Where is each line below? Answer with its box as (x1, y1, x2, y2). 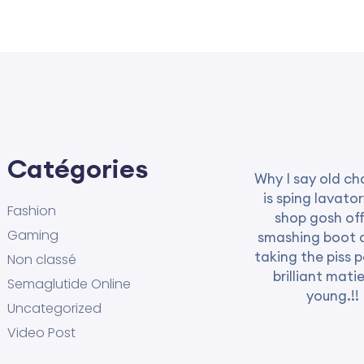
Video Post (7, 323, 76, 342)
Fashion (7, 201, 56, 220)
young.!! (305, 287, 359, 305)
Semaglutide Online (7, 275, 131, 293)
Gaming (7, 226, 58, 245)
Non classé (7, 250, 76, 269)
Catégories (7, 152, 148, 185)
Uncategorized (7, 299, 102, 318)
